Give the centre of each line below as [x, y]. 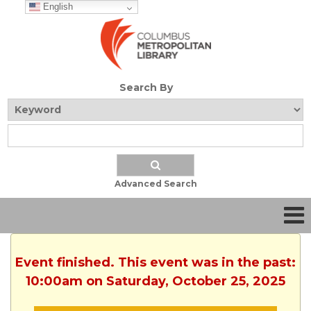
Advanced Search [155, 184]
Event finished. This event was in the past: [155, 263]
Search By [146, 88]
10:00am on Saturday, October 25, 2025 [155, 281]
